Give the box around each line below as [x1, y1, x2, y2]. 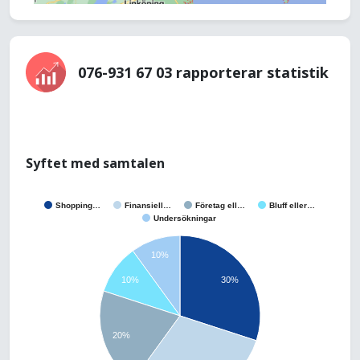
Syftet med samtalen [26, 154, 165, 173]
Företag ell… [195, 200, 245, 210]
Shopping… [55, 200, 100, 210]
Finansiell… [125, 200, 171, 210]
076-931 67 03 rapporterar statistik [78, 62, 329, 82]
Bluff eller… [269, 200, 315, 210]
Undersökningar [153, 213, 216, 223]
